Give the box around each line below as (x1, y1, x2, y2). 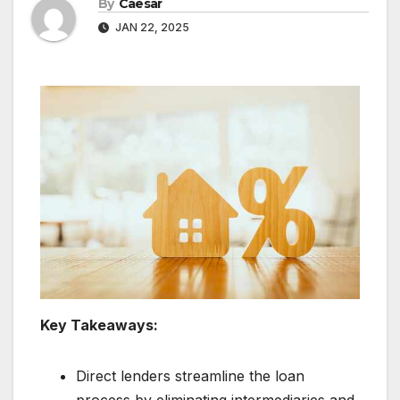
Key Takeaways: (40, 315, 158, 334)
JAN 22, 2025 (112, 21, 189, 35)
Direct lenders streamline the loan (76, 366, 304, 385)
